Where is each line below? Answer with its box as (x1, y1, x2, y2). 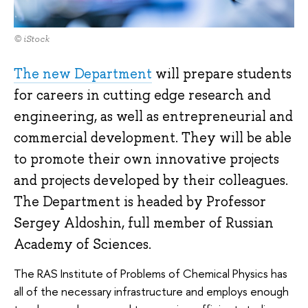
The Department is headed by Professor (14, 192, 266, 211)
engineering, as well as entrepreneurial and (14, 107, 293, 126)
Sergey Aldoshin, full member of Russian (14, 214, 274, 232)
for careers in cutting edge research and (14, 86, 271, 104)
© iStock (14, 32, 49, 45)
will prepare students (152, 65, 291, 83)
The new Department (14, 65, 152, 83)
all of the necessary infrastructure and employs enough (14, 283, 289, 299)
